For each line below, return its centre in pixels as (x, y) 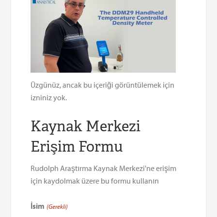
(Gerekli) (57, 206)
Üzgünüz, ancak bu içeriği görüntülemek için (103, 85)
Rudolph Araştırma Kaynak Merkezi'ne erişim (104, 168)
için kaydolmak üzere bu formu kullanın (95, 180)
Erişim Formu (77, 146)
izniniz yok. (49, 97)
